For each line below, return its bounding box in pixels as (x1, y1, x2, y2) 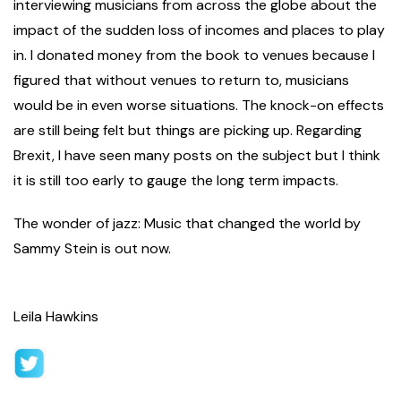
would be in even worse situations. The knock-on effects (13, 96, 384, 115)
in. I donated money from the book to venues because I (13, 46, 375, 65)
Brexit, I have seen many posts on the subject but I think (13, 146, 380, 166)
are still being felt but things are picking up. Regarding (13, 121, 362, 141)
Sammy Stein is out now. (13, 239, 171, 259)
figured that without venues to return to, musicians (13, 71, 349, 90)
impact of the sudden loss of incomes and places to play (13, 21, 385, 40)
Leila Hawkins (13, 307, 98, 327)
